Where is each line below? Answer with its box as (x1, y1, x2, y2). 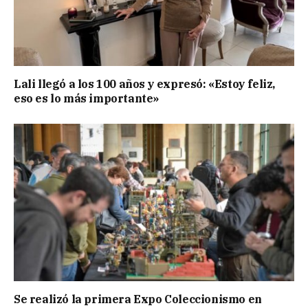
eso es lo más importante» (14, 91, 159, 105)
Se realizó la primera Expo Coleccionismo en (14, 292, 262, 307)
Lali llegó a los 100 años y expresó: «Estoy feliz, (14, 76, 276, 91)
